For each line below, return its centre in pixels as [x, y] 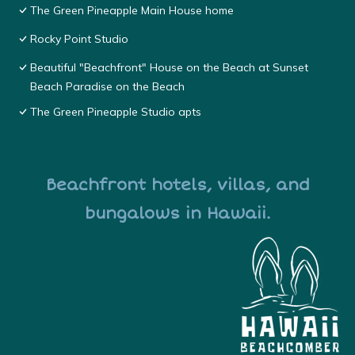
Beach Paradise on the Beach [107, 87]
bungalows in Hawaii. [177, 214]
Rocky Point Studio [79, 39]
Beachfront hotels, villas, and [177, 185]
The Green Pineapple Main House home [132, 11]
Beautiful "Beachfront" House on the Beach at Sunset [169, 68]
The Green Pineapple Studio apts [116, 112]
